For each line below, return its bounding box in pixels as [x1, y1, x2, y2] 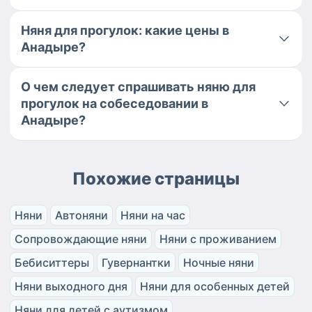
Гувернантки [102, 256, 171, 270]
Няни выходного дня [15, 279, 127, 294]
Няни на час [120, 208, 185, 223]
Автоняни [55, 208, 108, 223]
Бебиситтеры [15, 256, 89, 270]
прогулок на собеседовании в [21, 96, 208, 111]
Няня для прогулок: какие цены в [21, 23, 229, 38]
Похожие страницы [72, 169, 240, 189]
